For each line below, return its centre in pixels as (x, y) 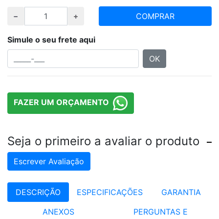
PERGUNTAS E (161, 211)
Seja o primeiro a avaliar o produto (103, 141)
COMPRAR (155, 16)
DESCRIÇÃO (38, 192)
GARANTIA (181, 192)
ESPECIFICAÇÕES (109, 192)
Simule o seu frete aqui (51, 39)
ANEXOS (58, 211)
